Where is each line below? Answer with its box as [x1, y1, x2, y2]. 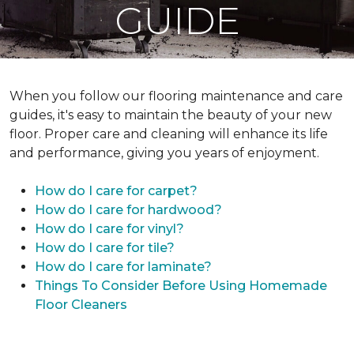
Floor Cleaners [35, 297, 127, 312]
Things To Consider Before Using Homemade [35, 278, 327, 293]
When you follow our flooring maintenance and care [9, 88, 343, 104]
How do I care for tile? [35, 240, 175, 255]
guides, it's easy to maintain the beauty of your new [9, 107, 332, 122]
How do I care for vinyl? [35, 221, 184, 236]
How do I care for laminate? [35, 259, 212, 274]
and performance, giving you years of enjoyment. [9, 145, 319, 160]
